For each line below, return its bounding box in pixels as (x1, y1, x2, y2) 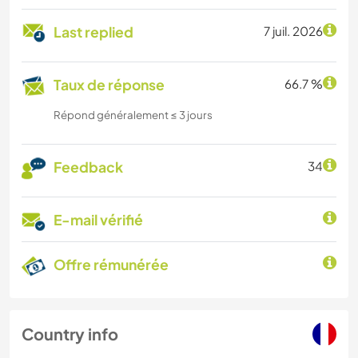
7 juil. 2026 (264, 23, 323, 39)
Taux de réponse (54, 76, 165, 94)
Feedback (54, 158, 123, 177)
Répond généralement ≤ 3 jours (54, 108, 213, 122)
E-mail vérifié (54, 211, 143, 229)
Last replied (54, 23, 133, 42)
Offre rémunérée (54, 256, 169, 274)
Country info (22, 324, 118, 344)
